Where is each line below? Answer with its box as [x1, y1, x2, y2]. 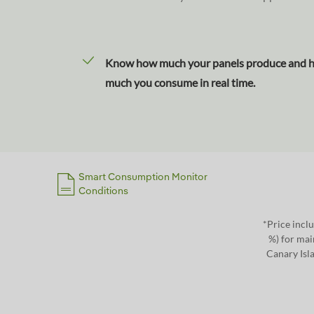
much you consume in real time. [104, 76, 255, 89]
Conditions [78, 186, 129, 196]
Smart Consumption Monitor [78, 172, 208, 182]
